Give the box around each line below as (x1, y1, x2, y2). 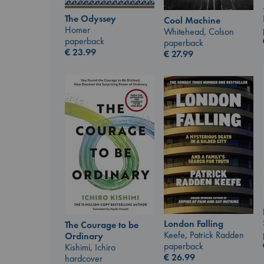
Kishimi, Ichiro (65, 240, 115, 253)
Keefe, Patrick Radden (164, 229, 244, 242)
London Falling (164, 217, 223, 230)
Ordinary (65, 229, 103, 242)
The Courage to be (65, 218, 138, 231)
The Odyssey (65, 12, 116, 25)
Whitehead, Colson (164, 25, 234, 38)
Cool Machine (164, 14, 220, 27)
